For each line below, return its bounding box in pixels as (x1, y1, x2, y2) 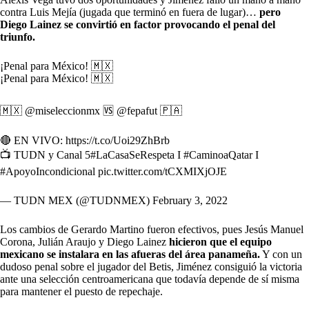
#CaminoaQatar (183, 148, 252, 161)
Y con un (260, 248, 302, 260)
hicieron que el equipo (169, 235, 272, 248)
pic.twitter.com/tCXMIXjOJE (98, 165, 227, 177)
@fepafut (117, 104, 157, 117)
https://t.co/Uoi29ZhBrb (66, 134, 170, 146)
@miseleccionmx (25, 104, 100, 117)
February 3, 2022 (152, 194, 228, 206)
